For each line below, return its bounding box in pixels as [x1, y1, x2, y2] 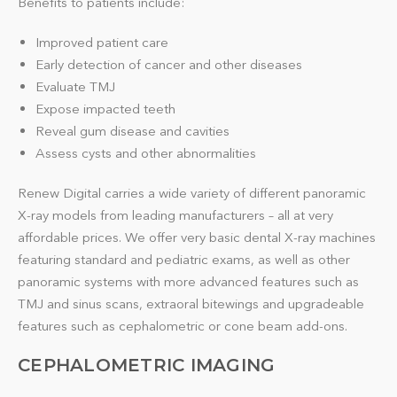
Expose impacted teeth [35, 100, 175, 117]
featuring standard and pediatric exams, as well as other [18, 251, 350, 268]
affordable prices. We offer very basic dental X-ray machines [18, 229, 376, 245]
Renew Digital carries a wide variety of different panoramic [18, 184, 366, 201]
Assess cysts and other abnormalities [35, 144, 256, 161]
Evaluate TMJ [35, 78, 115, 95]
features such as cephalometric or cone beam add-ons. [18, 317, 351, 334]
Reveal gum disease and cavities [35, 122, 230, 139]
